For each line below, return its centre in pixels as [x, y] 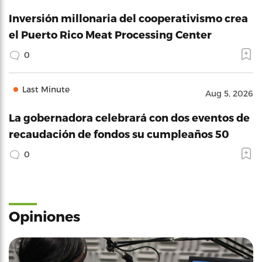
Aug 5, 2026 [229, 93]
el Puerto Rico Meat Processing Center [110, 34]
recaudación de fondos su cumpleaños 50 [119, 133]
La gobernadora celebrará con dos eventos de [129, 117]
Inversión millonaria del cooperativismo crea [128, 18]
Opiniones [44, 216]
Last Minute [46, 89]
